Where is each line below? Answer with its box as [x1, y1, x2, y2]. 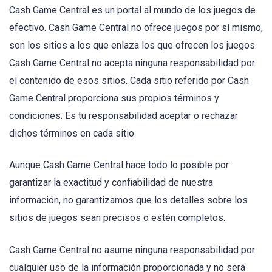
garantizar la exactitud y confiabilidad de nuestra [9, 177, 213, 189]
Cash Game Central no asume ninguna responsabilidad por [9, 243, 255, 256]
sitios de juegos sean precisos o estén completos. [9, 212, 225, 224]
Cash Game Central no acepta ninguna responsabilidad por [9, 57, 255, 69]
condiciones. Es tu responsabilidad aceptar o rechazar [9, 110, 238, 122]
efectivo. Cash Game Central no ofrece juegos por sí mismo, [9, 22, 263, 34]
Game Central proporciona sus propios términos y [9, 92, 219, 104]
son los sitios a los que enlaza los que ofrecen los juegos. [9, 39, 257, 52]
